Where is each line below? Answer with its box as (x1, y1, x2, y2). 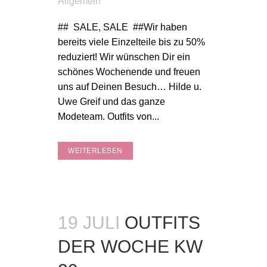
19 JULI (58, 213, 120, 232)
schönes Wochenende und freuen (58, 67, 200, 77)
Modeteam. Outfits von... (58, 111, 159, 122)
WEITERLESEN (68, 147, 123, 155)
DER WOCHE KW (58, 237, 203, 256)
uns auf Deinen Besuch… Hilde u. (58, 82, 201, 92)
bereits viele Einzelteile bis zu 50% (58, 37, 205, 47)
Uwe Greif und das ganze (58, 97, 165, 107)
